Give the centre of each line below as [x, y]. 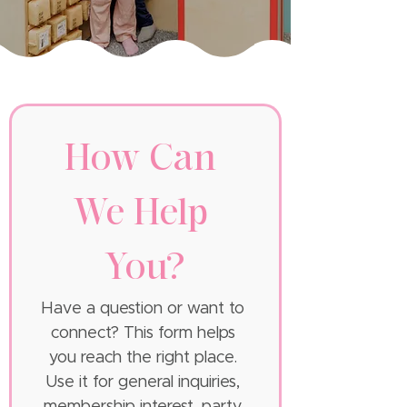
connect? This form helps [143, 333]
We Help [140, 215]
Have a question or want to [143, 309]
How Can [141, 161]
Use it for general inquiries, [143, 382]
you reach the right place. [143, 358]
